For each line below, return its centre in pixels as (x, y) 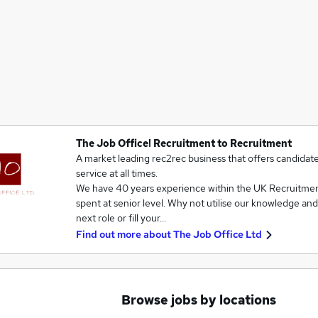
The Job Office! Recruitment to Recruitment (183, 143)
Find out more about (124, 234)
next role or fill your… (121, 218)
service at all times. (116, 173)
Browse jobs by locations (199, 300)
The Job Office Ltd (217, 234)
